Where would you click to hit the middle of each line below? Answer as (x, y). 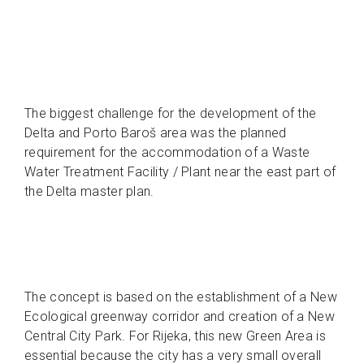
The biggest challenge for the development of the (171, 114)
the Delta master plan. (91, 192)
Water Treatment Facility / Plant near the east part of (180, 172)
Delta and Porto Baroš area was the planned (156, 133)
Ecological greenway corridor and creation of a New (180, 317)
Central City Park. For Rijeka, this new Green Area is (175, 336)
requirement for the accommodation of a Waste (167, 153)
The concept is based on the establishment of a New (181, 297)
